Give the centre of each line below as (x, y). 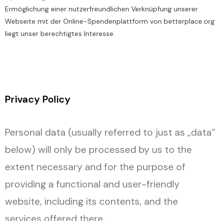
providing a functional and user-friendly (92, 184)
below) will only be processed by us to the (98, 150)
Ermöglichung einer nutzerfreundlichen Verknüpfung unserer (101, 9)
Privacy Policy (38, 99)
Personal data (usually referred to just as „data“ (110, 132)
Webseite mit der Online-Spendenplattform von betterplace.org (110, 21)
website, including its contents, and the (92, 202)
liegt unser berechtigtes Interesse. (60, 34)
